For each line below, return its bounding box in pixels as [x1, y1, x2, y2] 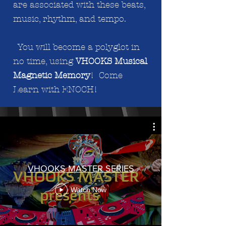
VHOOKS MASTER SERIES [27, 163, 134, 174]
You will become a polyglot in [18, 42, 140, 52]
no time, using [13, 56, 76, 66]
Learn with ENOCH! [13, 84, 97, 94]
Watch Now [71, 186, 106, 194]
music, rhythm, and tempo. [13, 14, 126, 24]
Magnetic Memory [13, 70, 90, 80]
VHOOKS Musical [76, 56, 147, 66]
